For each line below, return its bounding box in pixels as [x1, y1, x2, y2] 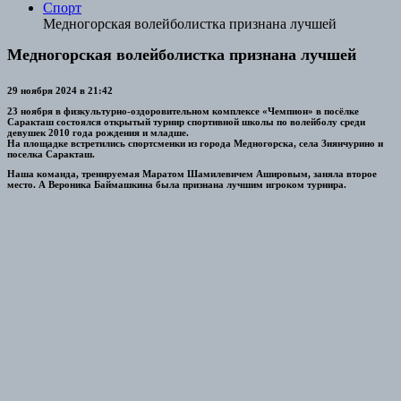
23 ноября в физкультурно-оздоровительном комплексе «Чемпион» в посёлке [7, 105, 359, 116]
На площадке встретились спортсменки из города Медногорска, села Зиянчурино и [7, 137, 383, 149]
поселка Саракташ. [7, 148, 95, 159]
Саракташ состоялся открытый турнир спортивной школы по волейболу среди [7, 115, 365, 127]
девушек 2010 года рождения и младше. [7, 126, 189, 138]
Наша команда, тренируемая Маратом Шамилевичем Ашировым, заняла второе [7, 168, 377, 180]
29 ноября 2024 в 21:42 [7, 84, 113, 96]
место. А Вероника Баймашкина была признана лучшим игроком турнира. [7, 179, 346, 191]
